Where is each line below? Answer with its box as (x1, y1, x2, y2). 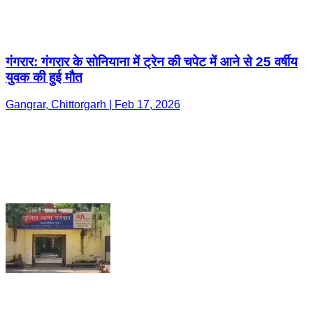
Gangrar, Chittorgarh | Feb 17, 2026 (6, 99, 180, 111)
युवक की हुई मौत (6, 70, 82, 85)
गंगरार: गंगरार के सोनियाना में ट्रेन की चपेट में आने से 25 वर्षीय (6, 54, 298, 70)
